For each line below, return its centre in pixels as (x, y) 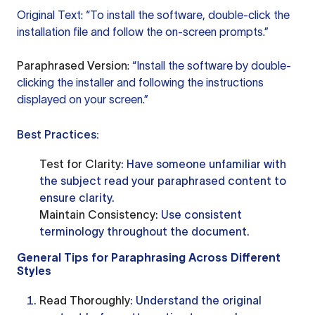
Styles (34, 271)
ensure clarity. (77, 198)
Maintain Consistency (97, 214)
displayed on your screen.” (83, 99)
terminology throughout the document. (144, 231)
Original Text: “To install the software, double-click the (153, 15)
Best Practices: (58, 134)
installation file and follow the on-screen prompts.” (143, 32)
